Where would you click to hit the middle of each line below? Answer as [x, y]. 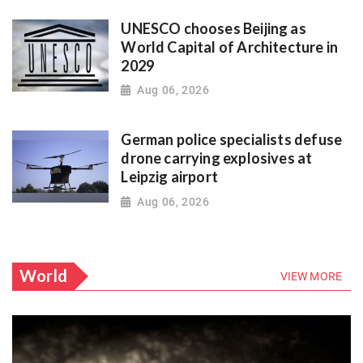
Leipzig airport [170, 176]
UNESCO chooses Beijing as [214, 28]
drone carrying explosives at [217, 158]
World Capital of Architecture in [230, 47]
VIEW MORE [311, 276]
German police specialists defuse [232, 139]
